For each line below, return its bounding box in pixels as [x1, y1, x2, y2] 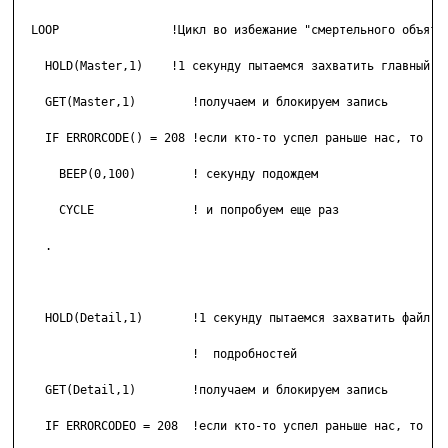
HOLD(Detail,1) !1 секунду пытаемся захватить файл [17, 311, 430, 326]
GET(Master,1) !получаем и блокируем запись [17, 95, 388, 110]
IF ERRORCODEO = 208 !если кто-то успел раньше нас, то [17, 419, 423, 434]
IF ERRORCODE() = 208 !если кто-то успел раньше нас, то [17, 131, 423, 146]
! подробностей [17, 347, 45, 362]
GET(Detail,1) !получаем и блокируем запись [17, 383, 388, 398]
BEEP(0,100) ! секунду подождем [17, 167, 318, 182]
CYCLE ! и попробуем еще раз [17, 203, 339, 218]
